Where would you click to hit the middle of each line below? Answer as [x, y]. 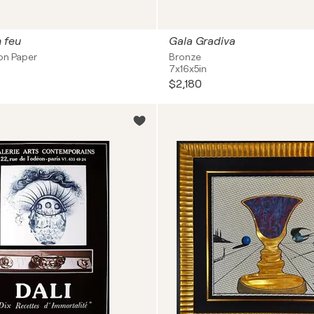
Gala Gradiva [202, 41]
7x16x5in [188, 69]
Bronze [185, 57]
